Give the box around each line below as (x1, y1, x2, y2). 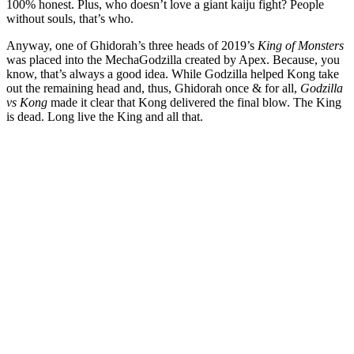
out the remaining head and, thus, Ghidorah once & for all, (6, 81, 300, 96)
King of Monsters (258, 39, 344, 53)
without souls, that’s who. (6, 12, 134, 26)
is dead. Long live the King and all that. (6, 110, 206, 124)
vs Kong (6, 96, 51, 110)
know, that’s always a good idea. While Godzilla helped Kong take (6, 67, 339, 81)
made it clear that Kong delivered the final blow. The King (51, 96, 341, 110)
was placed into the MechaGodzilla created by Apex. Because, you (6, 53, 340, 67)
